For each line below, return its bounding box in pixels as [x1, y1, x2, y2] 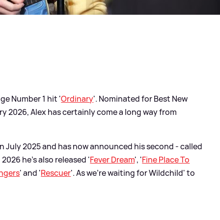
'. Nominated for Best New [93, 93, 188, 104]
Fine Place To [142, 154, 190, 165]
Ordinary [61, 93, 94, 104]
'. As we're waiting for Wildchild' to [71, 167, 195, 178]
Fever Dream [90, 154, 135, 165]
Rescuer [41, 167, 71, 178]
